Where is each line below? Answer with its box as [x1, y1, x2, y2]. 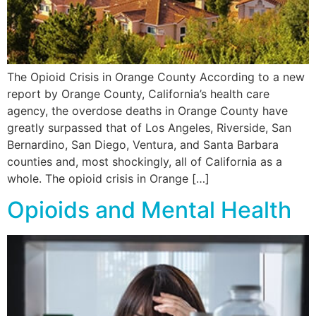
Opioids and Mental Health [7, 196, 291, 224]
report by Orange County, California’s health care [7, 86, 269, 101]
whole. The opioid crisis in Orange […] [7, 171, 209, 186]
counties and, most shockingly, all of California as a [7, 154, 282, 169]
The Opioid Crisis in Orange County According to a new [7, 69, 305, 84]
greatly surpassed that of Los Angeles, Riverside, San [7, 120, 291, 135]
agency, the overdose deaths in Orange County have [7, 103, 288, 118]
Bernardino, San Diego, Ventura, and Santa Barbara [7, 137, 279, 152]
